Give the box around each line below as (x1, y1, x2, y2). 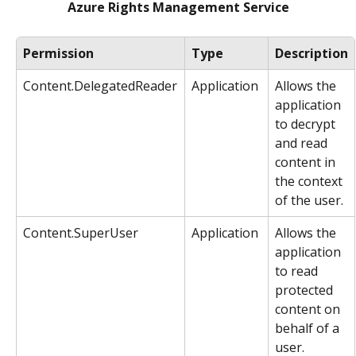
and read (275, 133, 331, 152)
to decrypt (275, 114, 339, 133)
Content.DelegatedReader (23, 76, 177, 95)
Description (275, 44, 348, 62)
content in (275, 153, 339, 171)
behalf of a (275, 319, 342, 337)
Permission (23, 44, 94, 62)
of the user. (275, 191, 343, 209)
